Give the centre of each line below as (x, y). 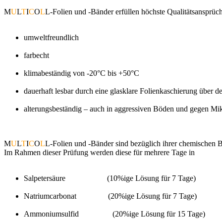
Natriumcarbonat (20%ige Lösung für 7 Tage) (110, 196)
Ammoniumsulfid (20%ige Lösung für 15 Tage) (114, 214)
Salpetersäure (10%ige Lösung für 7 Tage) (110, 178)
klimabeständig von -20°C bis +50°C (82, 73)
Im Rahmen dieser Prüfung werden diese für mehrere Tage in (99, 152)
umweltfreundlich (51, 37)
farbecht (36, 55)
